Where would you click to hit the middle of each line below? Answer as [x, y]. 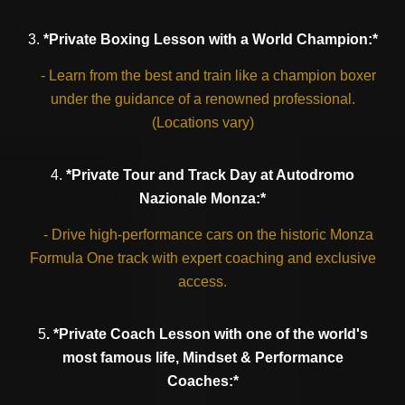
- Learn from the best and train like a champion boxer [202, 75]
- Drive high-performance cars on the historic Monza [202, 235]
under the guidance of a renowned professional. [202, 99]
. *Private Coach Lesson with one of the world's [207, 334]
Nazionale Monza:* [202, 198]
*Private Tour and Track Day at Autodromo [210, 175]
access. [202, 282]
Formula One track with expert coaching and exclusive [202, 258]
